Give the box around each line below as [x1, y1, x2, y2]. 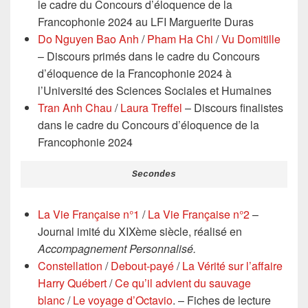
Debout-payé [111, 257, 174, 274]
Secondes [132, 168, 176, 179]
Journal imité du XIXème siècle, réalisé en [38, 223, 242, 239]
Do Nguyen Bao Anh [38, 31, 139, 47]
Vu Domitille [221, 31, 280, 47]
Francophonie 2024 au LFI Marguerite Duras [38, 14, 254, 30]
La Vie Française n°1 [38, 206, 140, 222]
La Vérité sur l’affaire [182, 257, 283, 274]
